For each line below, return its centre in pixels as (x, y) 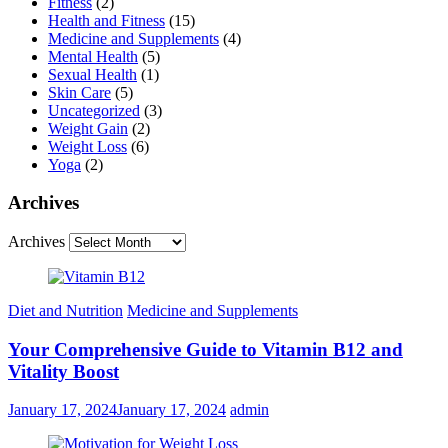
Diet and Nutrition (65, 310)
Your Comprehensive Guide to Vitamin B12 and (205, 349)
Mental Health (93, 56)
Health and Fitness (106, 20)
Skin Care (79, 92)
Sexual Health (92, 74)
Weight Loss (87, 146)
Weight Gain (88, 128)
